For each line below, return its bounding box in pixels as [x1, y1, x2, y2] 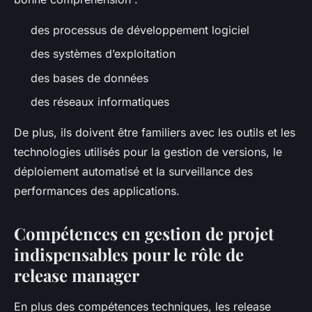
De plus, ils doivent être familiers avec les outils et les [14, 125, 295, 140]
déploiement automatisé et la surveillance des [14, 164, 253, 179]
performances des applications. [14, 184, 180, 198]
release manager [14, 264, 139, 287]
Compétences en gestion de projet [14, 222, 274, 245]
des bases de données [31, 70, 148, 85]
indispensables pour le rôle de [14, 243, 244, 266]
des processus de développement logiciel [31, 23, 249, 38]
